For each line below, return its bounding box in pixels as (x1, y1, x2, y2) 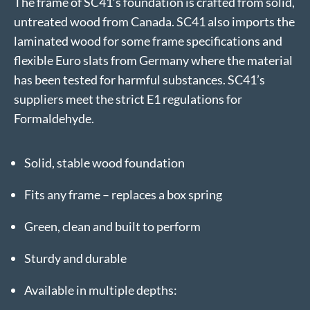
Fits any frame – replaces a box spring (24, 187, 222, 203)
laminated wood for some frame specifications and (14, 33, 282, 49)
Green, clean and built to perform (24, 219, 201, 235)
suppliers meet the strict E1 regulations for (14, 91, 242, 107)
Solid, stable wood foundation (24, 155, 185, 171)
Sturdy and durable (24, 250, 127, 266)
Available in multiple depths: (24, 282, 177, 298)
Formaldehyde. (14, 111, 94, 127)
